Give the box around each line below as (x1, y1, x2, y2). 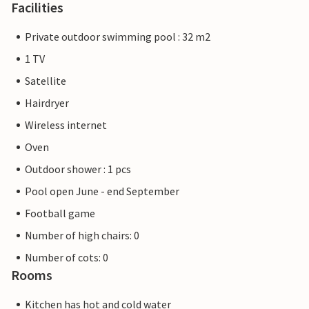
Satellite (25, 74, 66, 88)
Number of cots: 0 (25, 250, 108, 265)
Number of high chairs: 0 (25, 228, 139, 243)
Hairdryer (25, 96, 69, 110)
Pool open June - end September (25, 184, 179, 199)
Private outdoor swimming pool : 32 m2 (25, 30, 210, 44)
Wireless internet (25, 118, 107, 132)
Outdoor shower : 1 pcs (25, 162, 131, 177)
